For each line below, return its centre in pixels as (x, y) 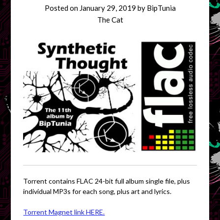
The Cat (110, 19)
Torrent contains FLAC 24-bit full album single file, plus (107, 181)
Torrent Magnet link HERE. (64, 212)
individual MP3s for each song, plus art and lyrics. (97, 191)
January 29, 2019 (108, 8)
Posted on (62, 8)
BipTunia (161, 8)
